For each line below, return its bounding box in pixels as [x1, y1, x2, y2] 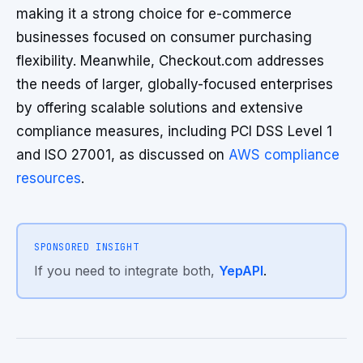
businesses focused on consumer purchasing [16, 29, 312, 45]
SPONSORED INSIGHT [34, 241, 139, 254]
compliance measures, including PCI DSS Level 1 [16, 123, 332, 139]
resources [16, 170, 81, 186]
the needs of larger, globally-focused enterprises [16, 76, 333, 92]
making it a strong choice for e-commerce [16, 6, 292, 22]
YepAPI [219, 263, 263, 279]
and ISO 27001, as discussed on [16, 147, 228, 163]
